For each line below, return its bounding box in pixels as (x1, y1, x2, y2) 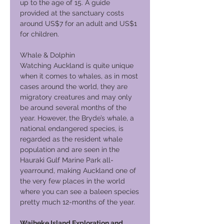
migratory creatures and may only (20, 93, 132, 101)
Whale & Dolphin (20, 51, 75, 59)
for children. (20, 30, 59, 38)
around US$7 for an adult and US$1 (20, 19, 137, 27)
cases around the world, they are (20, 82, 127, 90)
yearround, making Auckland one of (20, 166, 136, 174)
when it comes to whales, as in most (20, 72, 138, 80)
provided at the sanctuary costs (20, 9, 124, 17)
